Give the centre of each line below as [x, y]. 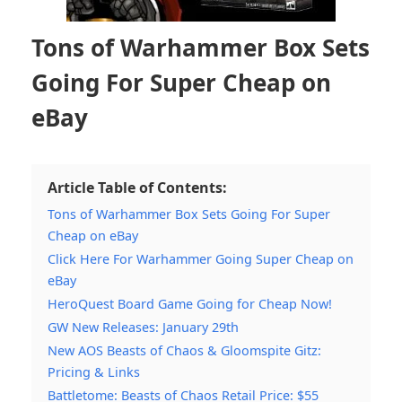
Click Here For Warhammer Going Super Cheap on [201, 259]
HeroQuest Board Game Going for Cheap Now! [190, 304]
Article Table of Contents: [137, 188]
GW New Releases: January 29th [143, 328]
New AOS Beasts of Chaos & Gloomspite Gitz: [184, 351]
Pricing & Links [94, 372]
